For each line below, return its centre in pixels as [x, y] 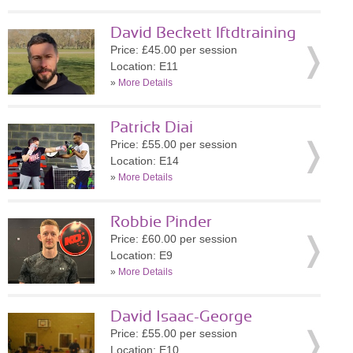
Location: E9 [141, 255]
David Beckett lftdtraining [203, 33]
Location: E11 [144, 66]
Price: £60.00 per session [174, 239]
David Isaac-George [181, 317]
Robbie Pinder [161, 222]
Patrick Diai [152, 128]
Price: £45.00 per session [174, 50]
